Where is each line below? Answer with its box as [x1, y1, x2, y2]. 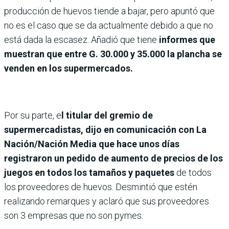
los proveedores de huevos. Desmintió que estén [4, 181, 197, 192]
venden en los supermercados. [4, 62, 133, 74]
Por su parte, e [4, 109, 61, 121]
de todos [174, 167, 212, 178]
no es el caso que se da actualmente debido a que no [4, 19, 213, 31]
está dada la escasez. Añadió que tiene [4, 34, 159, 45]
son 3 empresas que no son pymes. [4, 210, 143, 221]
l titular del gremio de [61, 109, 153, 121]
